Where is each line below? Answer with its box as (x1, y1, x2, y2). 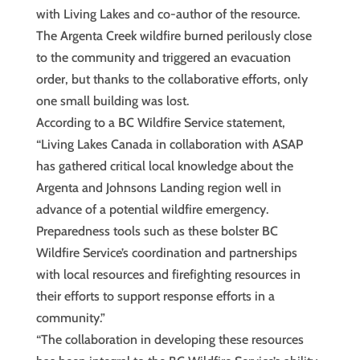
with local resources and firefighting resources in (35, 267, 301, 282)
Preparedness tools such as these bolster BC (35, 223, 278, 239)
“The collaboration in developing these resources (35, 332, 304, 347)
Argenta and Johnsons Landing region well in (35, 180, 281, 195)
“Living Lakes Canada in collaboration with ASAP (35, 137, 303, 152)
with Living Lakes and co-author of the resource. (35, 6, 300, 22)
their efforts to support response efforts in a (35, 288, 275, 304)
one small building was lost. (35, 93, 189, 108)
